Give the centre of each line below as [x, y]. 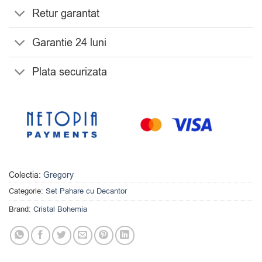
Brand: [21, 209]
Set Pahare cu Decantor [86, 191]
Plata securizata [70, 72]
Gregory [58, 175]
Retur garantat [66, 13]
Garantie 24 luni [70, 42]
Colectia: [26, 175]
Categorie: [27, 191]
